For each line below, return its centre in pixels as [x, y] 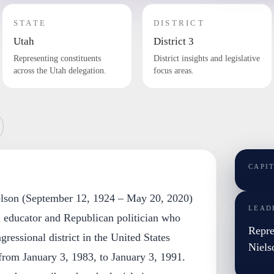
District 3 [173, 41]
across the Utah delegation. [60, 71]
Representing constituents [57, 58]
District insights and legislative [206, 58]
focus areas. [173, 71]
